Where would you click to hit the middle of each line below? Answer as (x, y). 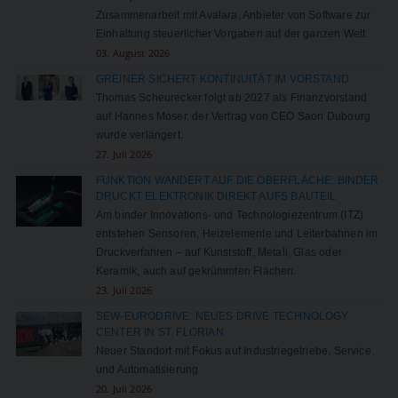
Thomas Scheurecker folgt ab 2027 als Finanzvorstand (231, 98)
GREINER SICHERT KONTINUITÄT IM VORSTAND (222, 80)
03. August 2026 (133, 53)
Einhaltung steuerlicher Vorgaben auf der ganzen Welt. (232, 34)
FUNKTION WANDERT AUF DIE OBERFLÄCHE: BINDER (237, 181)
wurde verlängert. (139, 135)
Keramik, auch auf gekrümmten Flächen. (196, 271)
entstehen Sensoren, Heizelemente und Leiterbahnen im (237, 234)
